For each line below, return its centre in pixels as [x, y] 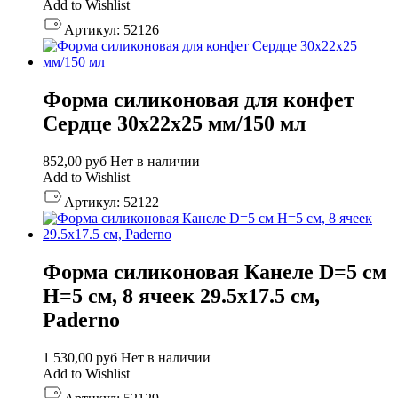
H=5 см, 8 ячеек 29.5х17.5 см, [181, 296]
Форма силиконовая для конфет [199, 100]
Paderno [81, 320]
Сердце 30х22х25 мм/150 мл [174, 124]
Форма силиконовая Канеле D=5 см [215, 272]
